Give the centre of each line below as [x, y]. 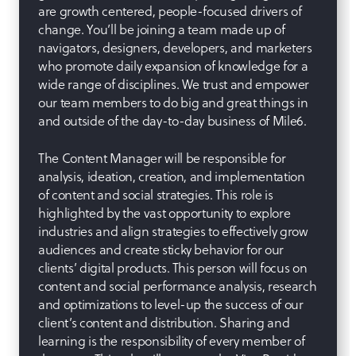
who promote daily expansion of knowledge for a [173, 65]
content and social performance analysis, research [178, 285]
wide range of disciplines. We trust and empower [174, 83]
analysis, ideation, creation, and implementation [172, 176]
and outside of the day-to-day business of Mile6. [172, 120]
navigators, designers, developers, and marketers [175, 47]
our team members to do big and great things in [173, 102]
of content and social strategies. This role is [156, 194]
